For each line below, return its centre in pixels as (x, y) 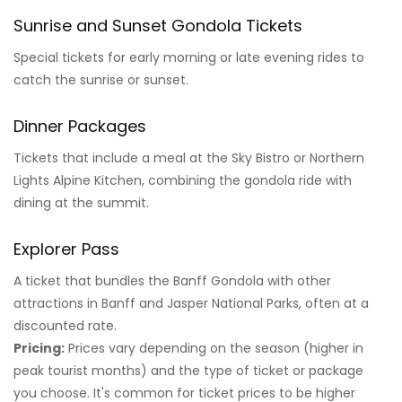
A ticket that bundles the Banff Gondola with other (172, 280)
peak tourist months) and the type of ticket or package (188, 370)
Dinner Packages (80, 126)
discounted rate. (65, 325)
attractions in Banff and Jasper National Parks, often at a (191, 303)
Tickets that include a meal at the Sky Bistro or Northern (189, 157)
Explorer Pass (66, 249)
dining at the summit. (81, 202)
